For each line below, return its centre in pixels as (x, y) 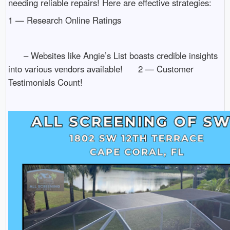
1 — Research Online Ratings (64, 20)
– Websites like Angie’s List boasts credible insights (113, 55)
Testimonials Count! (45, 82)
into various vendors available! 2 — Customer (101, 69)
